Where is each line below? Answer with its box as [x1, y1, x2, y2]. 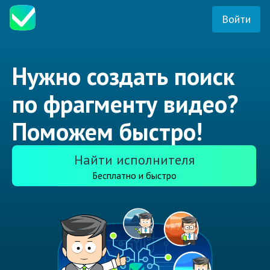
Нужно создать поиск [12, 60, 234, 92]
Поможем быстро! [12, 116, 202, 148]
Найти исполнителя [74, 151, 195, 169]
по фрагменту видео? [12, 88, 238, 120]
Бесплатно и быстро [92, 169, 177, 182]
